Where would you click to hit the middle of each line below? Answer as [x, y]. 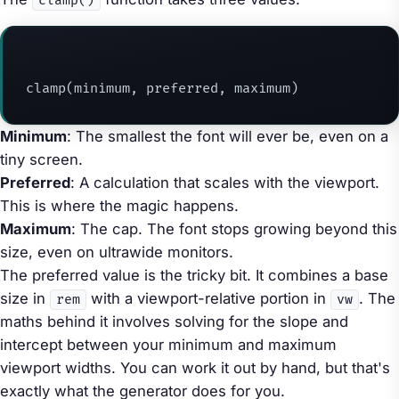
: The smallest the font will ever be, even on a [228, 136]
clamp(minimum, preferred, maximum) [162, 88]
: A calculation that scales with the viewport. [225, 182]
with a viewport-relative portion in [208, 298]
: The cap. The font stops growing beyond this [234, 228]
